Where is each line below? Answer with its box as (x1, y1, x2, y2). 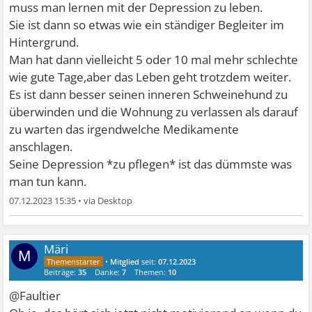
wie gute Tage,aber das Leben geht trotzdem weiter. (9, 69, 292, 85)
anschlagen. (9, 139, 73, 155)
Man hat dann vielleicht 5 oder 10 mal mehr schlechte (9, 52, 299, 68)
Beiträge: (44, 267, 79, 277)
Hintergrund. (9, 34, 79, 50)
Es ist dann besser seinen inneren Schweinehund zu (9, 86, 288, 102)
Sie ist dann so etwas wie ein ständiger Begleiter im (9, 17, 285, 33)
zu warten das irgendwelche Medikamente (9, 121, 240, 137)
